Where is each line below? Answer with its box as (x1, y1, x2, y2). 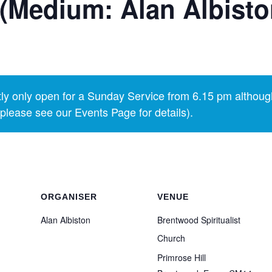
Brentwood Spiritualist (157, 214, 240, 226)
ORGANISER (41, 192, 97, 202)
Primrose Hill (157, 251, 206, 263)
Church (157, 232, 185, 244)
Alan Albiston (41, 214, 90, 226)
